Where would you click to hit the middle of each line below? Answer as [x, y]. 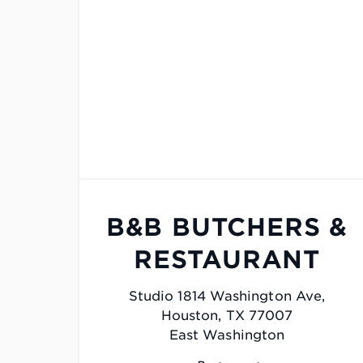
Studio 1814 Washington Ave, [227, 297]
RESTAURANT [227, 260]
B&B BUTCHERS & [227, 227]
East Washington [227, 335]
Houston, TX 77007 [227, 316]
